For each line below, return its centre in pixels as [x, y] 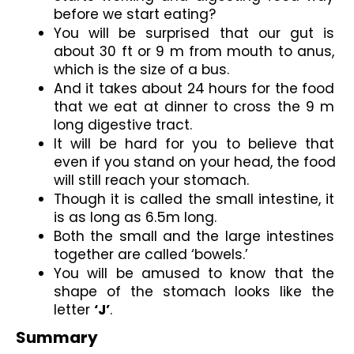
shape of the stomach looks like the [194, 292]
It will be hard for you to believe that [194, 144]
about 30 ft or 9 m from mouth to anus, [194, 52]
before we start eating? [135, 15]
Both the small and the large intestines [194, 237]
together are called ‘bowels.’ [151, 255]
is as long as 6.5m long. [135, 218]
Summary [58, 337]
